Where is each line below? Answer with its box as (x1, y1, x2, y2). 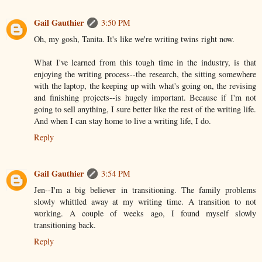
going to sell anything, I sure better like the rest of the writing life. (34, 104, 256, 115)
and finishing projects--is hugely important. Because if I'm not (34, 92, 256, 104)
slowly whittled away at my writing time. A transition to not (34, 196, 256, 208)
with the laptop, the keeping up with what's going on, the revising (34, 80, 256, 92)
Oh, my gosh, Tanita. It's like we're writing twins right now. (34, 33, 235, 45)
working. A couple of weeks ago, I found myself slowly (34, 208, 256, 219)
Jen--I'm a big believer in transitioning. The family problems (34, 184, 256, 196)
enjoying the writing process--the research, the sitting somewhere (34, 68, 256, 80)
